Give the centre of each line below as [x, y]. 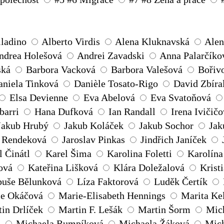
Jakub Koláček [94, 126]
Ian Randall [132, 112]
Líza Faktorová [108, 182]
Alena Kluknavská [152, 42]
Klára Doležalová [149, 168]
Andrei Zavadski [111, 56]
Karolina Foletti [139, 154]
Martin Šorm [164, 210]
